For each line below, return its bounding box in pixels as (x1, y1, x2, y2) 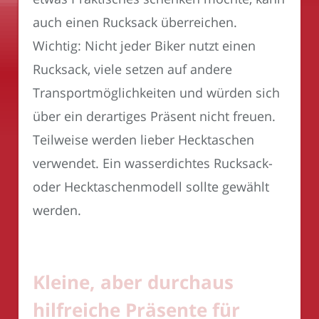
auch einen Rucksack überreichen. (33, 13, 237, 31)
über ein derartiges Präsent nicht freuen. (33, 107, 276, 125)
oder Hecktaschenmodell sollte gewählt (33, 177, 269, 195)
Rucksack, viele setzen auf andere (33, 60, 232, 78)
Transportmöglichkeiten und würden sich (33, 83, 280, 101)
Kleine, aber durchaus (33, 268, 234, 295)
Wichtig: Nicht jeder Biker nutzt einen (33, 36, 256, 54)
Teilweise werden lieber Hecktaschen (33, 130, 254, 148)
